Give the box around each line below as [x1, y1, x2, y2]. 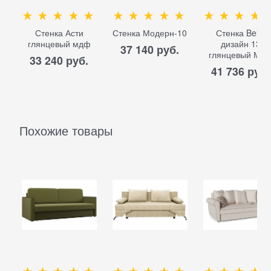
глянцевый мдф [27, 37, 91, 50]
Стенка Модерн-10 [113, 26, 188, 39]
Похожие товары [19, 122, 113, 140]
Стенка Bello [216, 26, 266, 39]
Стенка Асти [34, 26, 83, 39]
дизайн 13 [220, 37, 261, 50]
